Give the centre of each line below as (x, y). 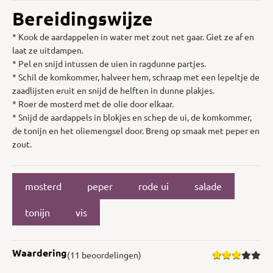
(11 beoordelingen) (104, 254)
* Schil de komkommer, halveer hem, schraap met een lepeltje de (136, 76)
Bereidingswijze (83, 18)
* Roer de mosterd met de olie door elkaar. (93, 103)
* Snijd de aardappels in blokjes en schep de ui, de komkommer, (132, 117)
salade (208, 186)
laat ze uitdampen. (48, 50)
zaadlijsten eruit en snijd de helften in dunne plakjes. (113, 90)
